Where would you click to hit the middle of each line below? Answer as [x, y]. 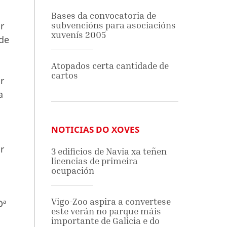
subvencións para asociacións [113, 25]
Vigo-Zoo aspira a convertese [111, 201]
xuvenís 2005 [78, 35]
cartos [64, 75]
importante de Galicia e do [105, 221]
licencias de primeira [94, 161]
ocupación [72, 171]
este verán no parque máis [106, 211]
